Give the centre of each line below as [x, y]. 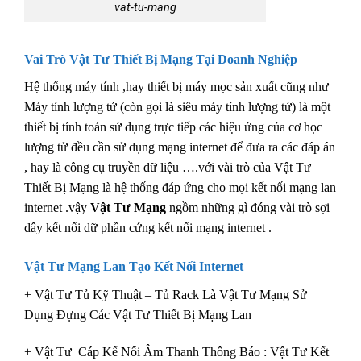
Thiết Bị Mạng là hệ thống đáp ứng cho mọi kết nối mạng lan [180, 188]
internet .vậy [57, 208]
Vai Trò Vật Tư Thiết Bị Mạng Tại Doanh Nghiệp [161, 60]
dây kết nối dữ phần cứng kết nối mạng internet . [148, 228]
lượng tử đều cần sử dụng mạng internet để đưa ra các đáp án [180, 147]
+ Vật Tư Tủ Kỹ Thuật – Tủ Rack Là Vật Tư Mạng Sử [166, 294]
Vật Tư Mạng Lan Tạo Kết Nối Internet [134, 266]
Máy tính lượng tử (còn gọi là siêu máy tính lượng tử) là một [177, 107]
